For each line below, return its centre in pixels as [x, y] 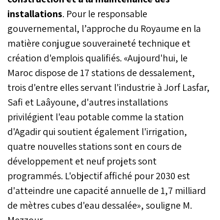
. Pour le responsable [105, 14]
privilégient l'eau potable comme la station [96, 117]
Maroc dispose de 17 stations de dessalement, [101, 72]
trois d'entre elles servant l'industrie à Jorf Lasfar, [109, 87]
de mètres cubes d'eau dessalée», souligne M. [100, 205]
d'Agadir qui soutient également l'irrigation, [97, 131]
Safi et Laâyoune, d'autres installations [88, 102]
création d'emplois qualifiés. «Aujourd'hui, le [97, 58]
